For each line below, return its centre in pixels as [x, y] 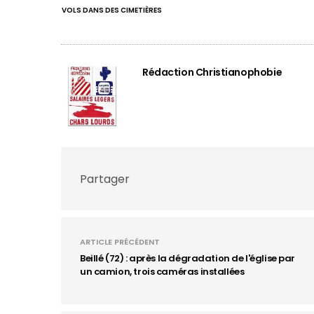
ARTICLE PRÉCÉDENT [120, 242]
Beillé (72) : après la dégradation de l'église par [187, 258]
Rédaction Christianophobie [212, 72]
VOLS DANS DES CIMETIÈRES [112, 10]
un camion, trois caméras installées [162, 272]
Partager [105, 179]
